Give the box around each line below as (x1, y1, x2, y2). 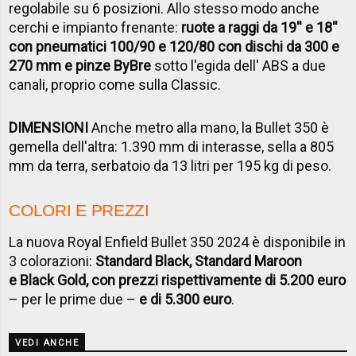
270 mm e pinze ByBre (9, 56, 152, 74)
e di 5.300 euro (139, 290, 232, 308)
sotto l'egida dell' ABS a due (151, 56, 327, 74)
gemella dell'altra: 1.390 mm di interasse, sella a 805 (9, 137, 335, 155)
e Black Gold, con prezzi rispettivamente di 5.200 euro (9, 271, 346, 288)
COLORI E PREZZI (9, 200, 149, 219)
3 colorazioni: (9, 252, 96, 269)
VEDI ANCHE (15, 337, 79, 348)
